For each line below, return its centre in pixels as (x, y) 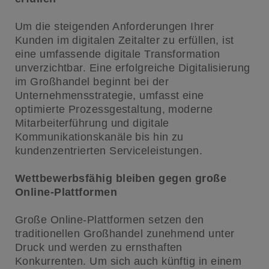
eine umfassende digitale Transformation (117, 54)
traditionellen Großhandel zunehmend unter (125, 234)
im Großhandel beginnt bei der (92, 82)
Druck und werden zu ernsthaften (98, 248)
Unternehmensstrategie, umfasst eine (109, 96)
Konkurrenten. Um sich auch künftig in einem (128, 261)
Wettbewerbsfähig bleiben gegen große (121, 179)
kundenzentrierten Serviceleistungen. (109, 151)
